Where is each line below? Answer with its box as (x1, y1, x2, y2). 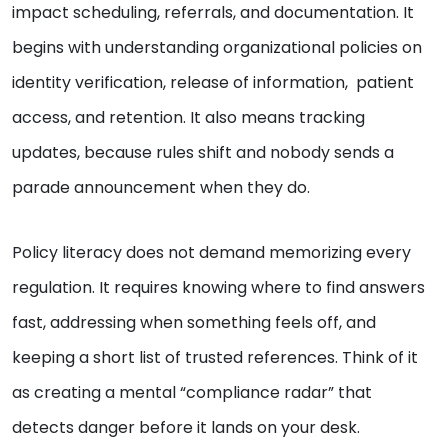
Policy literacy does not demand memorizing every (12, 241, 411, 265)
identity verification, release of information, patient (12, 71, 414, 95)
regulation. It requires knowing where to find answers (12, 276, 425, 300)
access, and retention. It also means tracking (12, 106, 365, 130)
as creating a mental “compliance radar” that (12, 381, 372, 405)
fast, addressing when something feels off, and (12, 311, 376, 335)
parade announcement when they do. (12, 176, 310, 200)
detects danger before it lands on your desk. (12, 416, 360, 440)
